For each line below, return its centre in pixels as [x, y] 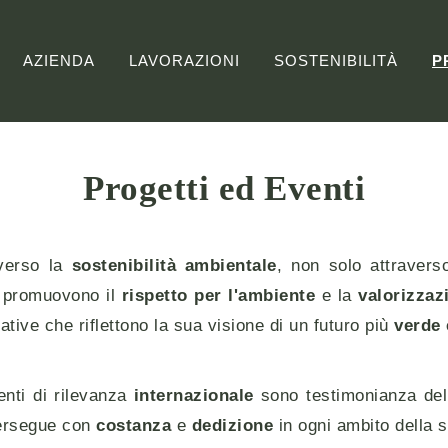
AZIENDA [59, 61]
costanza [133, 425]
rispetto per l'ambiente [218, 295]
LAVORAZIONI [184, 61]
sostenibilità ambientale [174, 265]
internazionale [193, 395]
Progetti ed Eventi [224, 188]
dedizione [232, 425]
